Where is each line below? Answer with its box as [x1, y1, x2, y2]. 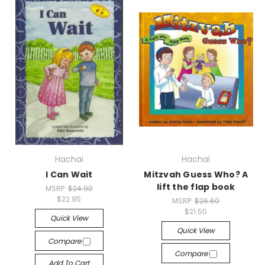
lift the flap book [157, 181, 235, 193]
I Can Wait [46, 169, 93, 180]
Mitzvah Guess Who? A [144, 169, 248, 180]
